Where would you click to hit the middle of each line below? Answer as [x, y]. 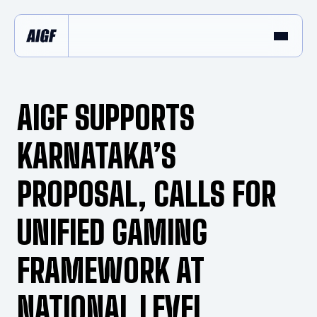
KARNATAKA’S [97, 156]
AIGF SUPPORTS [106, 118]
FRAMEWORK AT [111, 271]
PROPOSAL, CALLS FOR [146, 195]
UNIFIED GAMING [112, 233]
